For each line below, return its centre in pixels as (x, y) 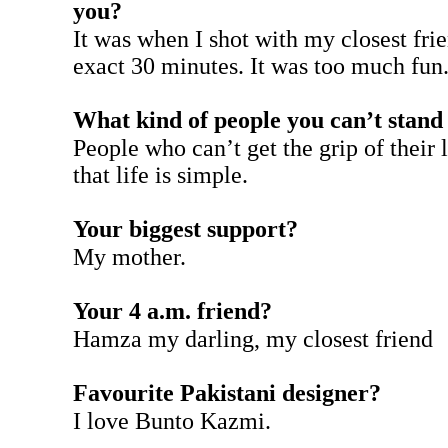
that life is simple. (160, 175)
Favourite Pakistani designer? (226, 393)
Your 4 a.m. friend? (172, 311)
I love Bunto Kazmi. (171, 421)
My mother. (129, 257)
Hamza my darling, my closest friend (252, 339)
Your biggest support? (185, 229)
